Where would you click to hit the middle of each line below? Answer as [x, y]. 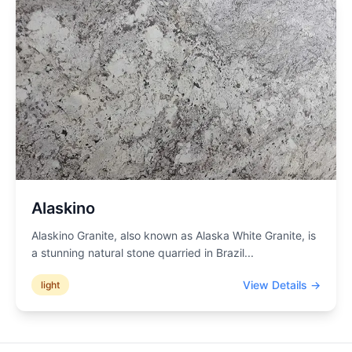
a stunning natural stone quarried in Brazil [138, 253]
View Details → [282, 284]
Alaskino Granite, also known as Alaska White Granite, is [174, 235]
